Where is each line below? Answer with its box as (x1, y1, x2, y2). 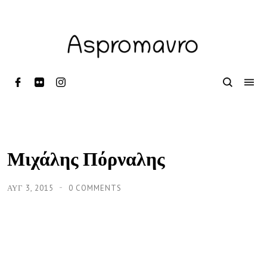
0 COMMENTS (69, 183, 122, 193)
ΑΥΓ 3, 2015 (7, 183, 56, 193)
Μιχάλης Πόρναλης (7, 145, 165, 170)
